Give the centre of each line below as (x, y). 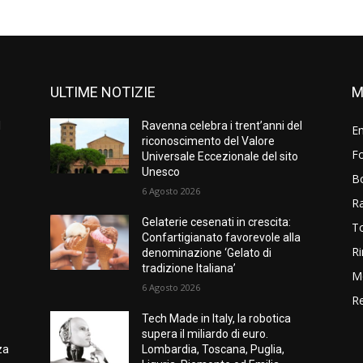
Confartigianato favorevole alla (222, 237)
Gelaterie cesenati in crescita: (217, 222)
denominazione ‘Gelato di (207, 253)
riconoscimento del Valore (209, 141)
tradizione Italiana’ (189, 268)
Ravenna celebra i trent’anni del (222, 126)
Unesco (161, 172)
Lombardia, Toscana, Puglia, (214, 349)
